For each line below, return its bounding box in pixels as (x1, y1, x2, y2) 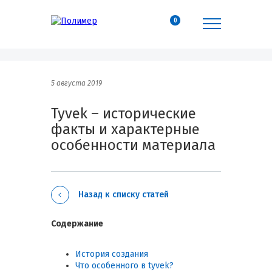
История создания (75, 249, 148, 259)
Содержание (51, 219, 103, 229)
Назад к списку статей (78, 189, 169, 200)
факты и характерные (51, 121, 200, 138)
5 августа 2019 (51, 79, 102, 87)
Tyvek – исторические (51, 105, 196, 122)
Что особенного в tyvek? (75, 260, 174, 271)
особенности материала (51, 137, 216, 154)
